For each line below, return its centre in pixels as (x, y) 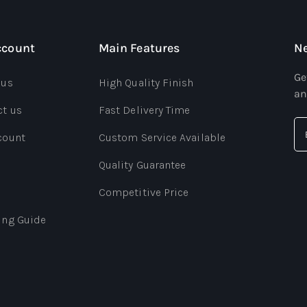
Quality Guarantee (143, 165)
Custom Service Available (162, 138)
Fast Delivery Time (145, 110)
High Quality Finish (146, 83)
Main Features (139, 48)
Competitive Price (144, 193)
